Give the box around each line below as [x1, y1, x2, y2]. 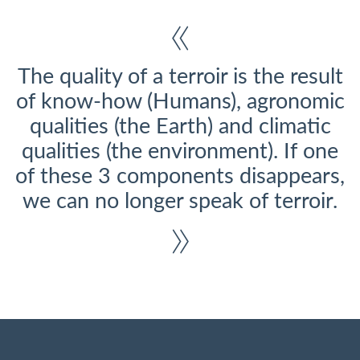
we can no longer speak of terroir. [22, 191, 337, 212]
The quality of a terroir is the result [17, 67, 343, 88]
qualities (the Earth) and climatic [29, 117, 331, 137]
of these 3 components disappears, [15, 166, 345, 187]
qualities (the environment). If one [22, 141, 338, 162]
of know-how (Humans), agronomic [15, 92, 345, 112]
